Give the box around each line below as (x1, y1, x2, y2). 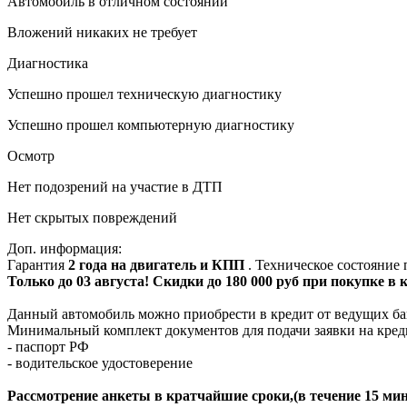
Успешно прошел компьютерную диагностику (7, 116, 294, 133)
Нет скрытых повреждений (7, 209, 177, 225)
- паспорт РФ (7, 338, 89, 354)
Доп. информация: (7, 240, 122, 256)
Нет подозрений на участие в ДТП (7, 178, 223, 194)
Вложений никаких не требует (7, 24, 197, 40)
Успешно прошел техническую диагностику (7, 85, 282, 102)
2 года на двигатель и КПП (68, 256, 248, 273)
